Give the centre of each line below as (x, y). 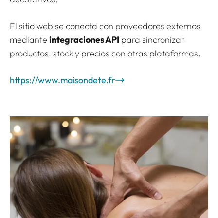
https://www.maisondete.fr (63, 80)
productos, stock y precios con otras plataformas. (105, 54)
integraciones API (84, 40)
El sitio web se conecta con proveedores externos (105, 26)
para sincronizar (152, 40)
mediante (29, 40)
